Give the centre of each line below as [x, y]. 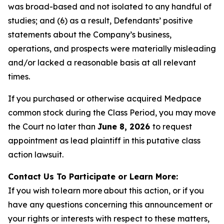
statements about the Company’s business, [90, 34]
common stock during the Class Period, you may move [112, 112]
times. [19, 76]
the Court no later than [53, 126]
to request [172, 126]
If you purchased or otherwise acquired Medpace [105, 98]
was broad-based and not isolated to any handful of [110, 6]
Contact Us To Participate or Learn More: [93, 176]
